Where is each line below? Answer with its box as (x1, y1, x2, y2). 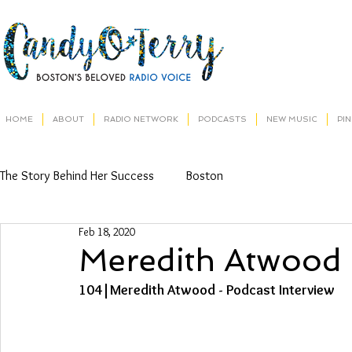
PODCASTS (198, 115, 247, 123)
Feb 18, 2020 (79, 225, 135, 239)
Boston (185, 168, 223, 183)
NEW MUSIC (266, 115, 317, 123)
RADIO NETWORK (104, 115, 178, 123)
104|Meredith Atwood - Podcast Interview (79, 281, 335, 299)
